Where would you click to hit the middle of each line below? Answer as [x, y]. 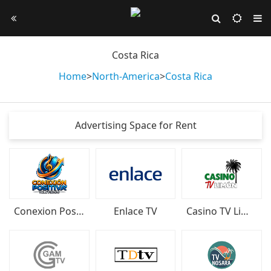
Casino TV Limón [245, 211]
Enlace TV [135, 211]
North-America [126, 76]
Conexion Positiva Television [80, 211]
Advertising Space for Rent [135, 125]
